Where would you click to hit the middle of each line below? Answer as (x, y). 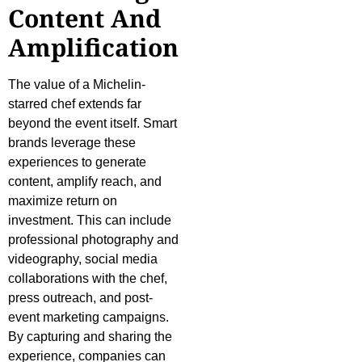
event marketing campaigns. (88, 318)
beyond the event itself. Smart (93, 124)
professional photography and (93, 240)
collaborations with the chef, (88, 279)
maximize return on (63, 201)
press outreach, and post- (80, 298)
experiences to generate (77, 162)
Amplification (93, 48)
